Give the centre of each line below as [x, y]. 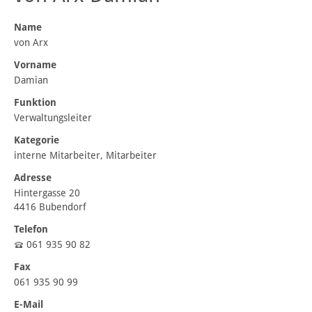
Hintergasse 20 [48, 193]
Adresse [33, 178]
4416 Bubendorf [52, 207]
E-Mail [29, 305]
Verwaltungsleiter [53, 118]
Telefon [31, 229]
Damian [31, 80]
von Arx [31, 43]
